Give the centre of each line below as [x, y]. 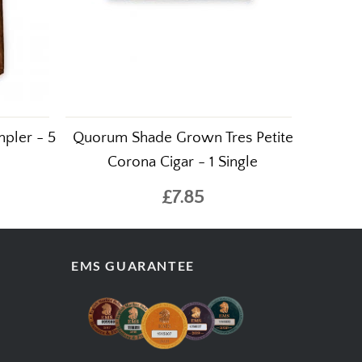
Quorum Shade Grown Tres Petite [183, 138]
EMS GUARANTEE [133, 266]
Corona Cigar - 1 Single [183, 162]
